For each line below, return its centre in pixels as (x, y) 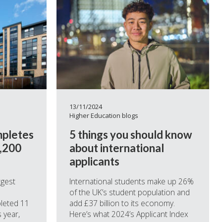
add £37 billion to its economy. (122, 203)
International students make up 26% (131, 181)
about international (116, 148)
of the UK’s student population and (129, 192)
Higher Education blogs (104, 116)
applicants (94, 161)
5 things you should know (130, 134)
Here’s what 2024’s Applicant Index (129, 214)
